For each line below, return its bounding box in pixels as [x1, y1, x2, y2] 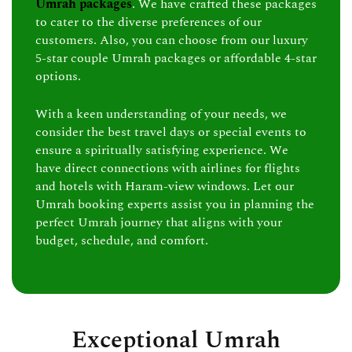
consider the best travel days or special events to [35, 123, 306, 142]
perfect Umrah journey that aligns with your [35, 213, 282, 233]
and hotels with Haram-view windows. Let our [35, 177, 294, 196]
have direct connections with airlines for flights [35, 159, 300, 178]
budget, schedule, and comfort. [35, 231, 208, 251]
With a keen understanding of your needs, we [35, 104, 287, 124]
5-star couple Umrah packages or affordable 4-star [35, 48, 317, 68]
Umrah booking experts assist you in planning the [35, 195, 314, 214]
